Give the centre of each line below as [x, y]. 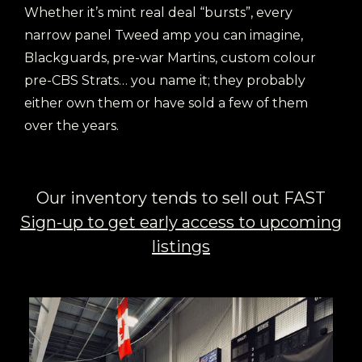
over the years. [72, 126]
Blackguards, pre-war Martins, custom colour [170, 58]
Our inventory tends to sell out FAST [181, 198]
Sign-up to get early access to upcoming [181, 222]
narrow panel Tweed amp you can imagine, [164, 35]
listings [181, 246]
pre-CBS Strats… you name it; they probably [165, 80]
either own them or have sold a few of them [166, 103]
